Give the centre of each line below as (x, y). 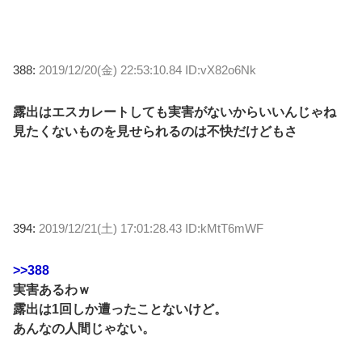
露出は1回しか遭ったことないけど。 (120, 309)
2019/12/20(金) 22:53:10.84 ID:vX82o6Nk (147, 69)
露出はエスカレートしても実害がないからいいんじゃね (175, 112)
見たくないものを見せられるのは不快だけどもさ (155, 131)
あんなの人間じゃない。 (84, 328)
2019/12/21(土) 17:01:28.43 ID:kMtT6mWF (151, 228)
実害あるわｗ (52, 289)
